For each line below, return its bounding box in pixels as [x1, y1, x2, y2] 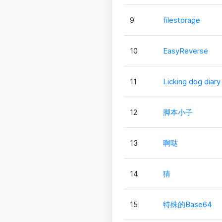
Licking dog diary [163, 77, 221, 87]
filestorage [163, 15, 200, 25]
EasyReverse [163, 46, 208, 56]
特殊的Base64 [163, 200, 212, 210]
